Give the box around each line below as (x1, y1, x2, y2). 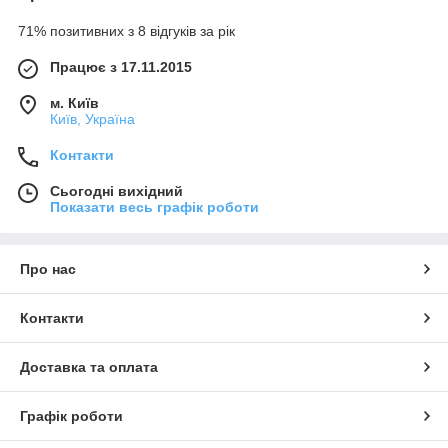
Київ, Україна (50, 110, 135, 127)
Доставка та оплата (20, 358, 158, 375)
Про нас (20, 260, 76, 277)
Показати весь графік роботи (50, 198, 259, 215)
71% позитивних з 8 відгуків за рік (18, 22, 235, 39)
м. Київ (50, 94, 99, 111)
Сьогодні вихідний (50, 182, 183, 199)
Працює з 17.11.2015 (50, 58, 192, 75)
